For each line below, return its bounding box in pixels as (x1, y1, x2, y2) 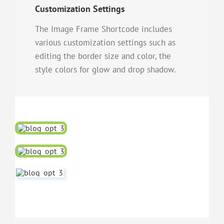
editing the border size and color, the (35, 50, 171, 61)
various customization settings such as (35, 36, 175, 48)
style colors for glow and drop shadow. (35, 63, 176, 75)
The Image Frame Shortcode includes (35, 23, 172, 34)
